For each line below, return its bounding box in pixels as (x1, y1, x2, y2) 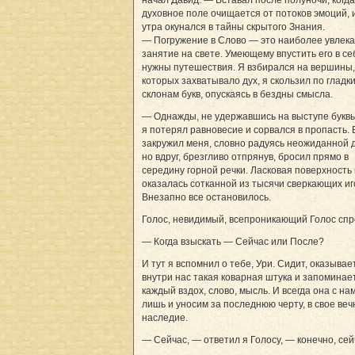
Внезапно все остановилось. (142, 192, 271, 204)
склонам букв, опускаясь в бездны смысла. (142, 89, 333, 101)
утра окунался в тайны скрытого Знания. (142, 21, 325, 33)
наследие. (142, 312, 188, 324)
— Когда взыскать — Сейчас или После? (142, 236, 324, 248)
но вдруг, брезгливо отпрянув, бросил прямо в (142, 151, 349, 163)
